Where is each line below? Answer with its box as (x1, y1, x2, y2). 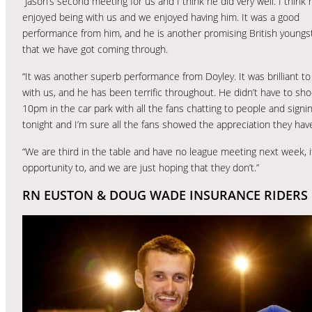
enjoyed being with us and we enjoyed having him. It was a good (22, 10, 299, 24)
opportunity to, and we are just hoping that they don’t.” (22, 160, 259, 174)
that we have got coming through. (22, 42, 168, 56)
